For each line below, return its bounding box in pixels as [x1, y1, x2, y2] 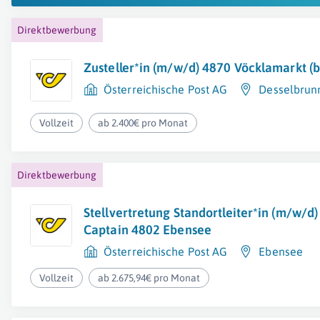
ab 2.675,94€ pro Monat [98, 272, 201, 284]
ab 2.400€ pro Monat [98, 117, 189, 129]
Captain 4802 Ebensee [84, 222, 212, 237]
